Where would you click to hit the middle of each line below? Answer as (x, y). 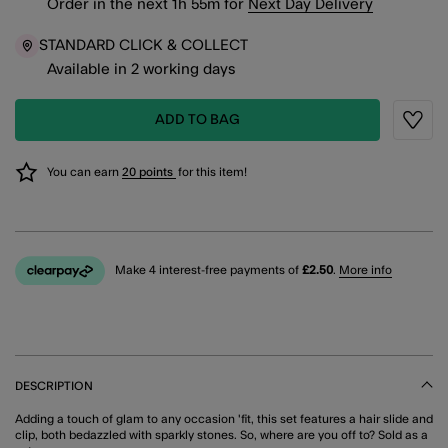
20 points (149, 171)
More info (365, 270)
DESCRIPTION (54, 385)
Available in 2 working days (141, 69)
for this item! (212, 171)
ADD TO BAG (197, 119)
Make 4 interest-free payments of (208, 270)
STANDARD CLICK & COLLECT (143, 46)
